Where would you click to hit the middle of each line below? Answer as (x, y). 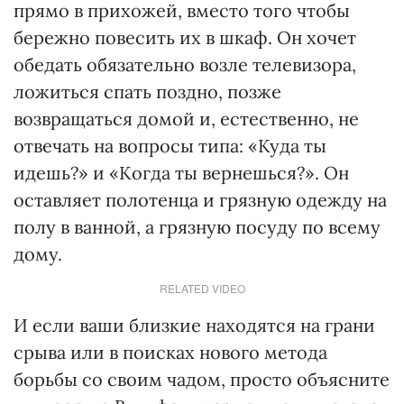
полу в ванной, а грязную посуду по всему (197, 227)
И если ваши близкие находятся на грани (194, 325)
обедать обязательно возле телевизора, (185, 64)
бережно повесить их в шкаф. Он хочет (185, 37)
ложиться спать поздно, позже (147, 92)
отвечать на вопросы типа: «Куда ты (170, 146)
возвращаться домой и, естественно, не (186, 119)
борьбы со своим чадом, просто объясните (202, 379)
